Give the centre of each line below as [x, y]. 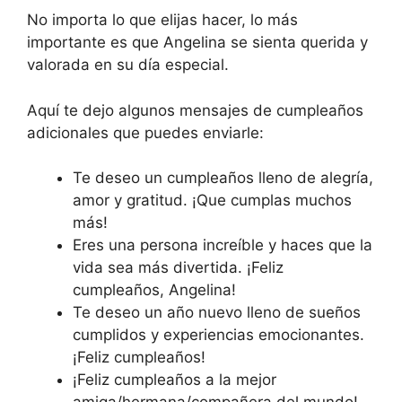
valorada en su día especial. [128, 65]
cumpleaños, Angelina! [154, 290]
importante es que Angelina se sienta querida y [197, 42]
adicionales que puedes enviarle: [145, 132]
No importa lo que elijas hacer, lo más [162, 20]
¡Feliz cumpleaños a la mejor [175, 380]
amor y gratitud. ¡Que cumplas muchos [212, 200]
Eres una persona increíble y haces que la [223, 245]
